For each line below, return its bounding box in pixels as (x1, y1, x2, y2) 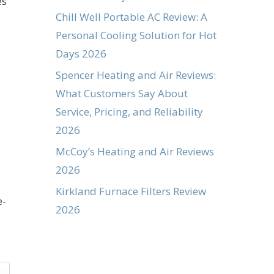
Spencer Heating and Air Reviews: (56, 67, 216, 82)
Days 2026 (56, 46, 106, 61)
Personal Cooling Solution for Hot (56, 28, 217, 42)
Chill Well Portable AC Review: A (56, 9, 207, 24)
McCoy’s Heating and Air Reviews (56, 144, 214, 158)
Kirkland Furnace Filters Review (56, 183, 206, 198)
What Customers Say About (56, 86, 188, 100)
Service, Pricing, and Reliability (56, 104, 203, 119)
